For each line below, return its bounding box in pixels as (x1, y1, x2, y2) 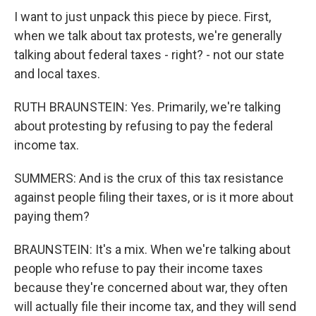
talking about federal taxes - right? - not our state (14, 47, 284, 62)
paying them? (14, 209, 90, 224)
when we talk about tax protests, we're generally (14, 28, 282, 43)
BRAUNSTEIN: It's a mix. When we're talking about (14, 242, 291, 257)
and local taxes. (14, 66, 100, 81)
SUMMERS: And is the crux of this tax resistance (14, 171, 284, 186)
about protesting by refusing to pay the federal (14, 119, 273, 133)
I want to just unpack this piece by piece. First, (14, 9, 271, 24)
